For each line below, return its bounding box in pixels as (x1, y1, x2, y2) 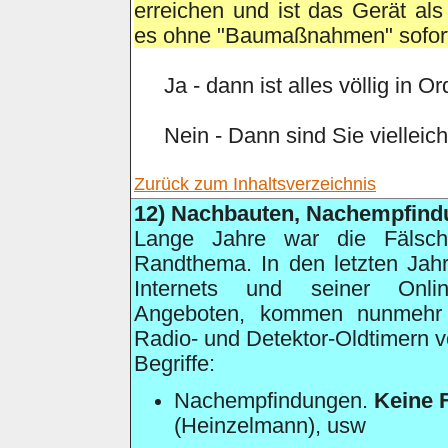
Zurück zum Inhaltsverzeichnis (134, 174, 376, 194)
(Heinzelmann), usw (174, 414, 366, 438)
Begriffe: (134, 352, 215, 376)
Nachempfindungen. (174, 389, 374, 413)
